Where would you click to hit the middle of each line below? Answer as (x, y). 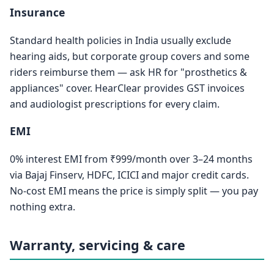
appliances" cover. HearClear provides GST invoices (127, 88)
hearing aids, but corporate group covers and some (130, 56)
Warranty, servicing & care (98, 245)
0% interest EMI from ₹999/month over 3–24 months (131, 159)
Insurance (37, 13)
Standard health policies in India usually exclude (120, 40)
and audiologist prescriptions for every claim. (115, 104)
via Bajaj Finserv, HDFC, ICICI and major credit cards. (129, 175)
